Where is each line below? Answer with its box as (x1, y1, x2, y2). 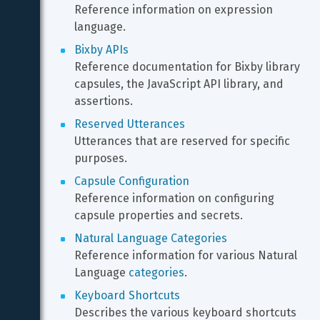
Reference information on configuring (74, 191, 277, 205)
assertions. (74, 94, 133, 108)
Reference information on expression (74, 3, 276, 16)
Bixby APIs (74, 43, 129, 56)
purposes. (74, 151, 127, 165)
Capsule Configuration (74, 174, 189, 188)
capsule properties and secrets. (74, 209, 243, 222)
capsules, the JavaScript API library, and (74, 77, 286, 91)
